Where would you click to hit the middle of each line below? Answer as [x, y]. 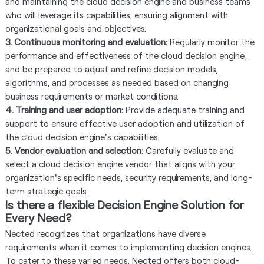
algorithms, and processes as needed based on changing [117, 82]
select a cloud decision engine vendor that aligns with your [120, 164]
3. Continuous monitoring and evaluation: [87, 42]
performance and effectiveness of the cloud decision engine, [126, 55]
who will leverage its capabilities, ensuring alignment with [116, 14]
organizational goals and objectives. [75, 28]
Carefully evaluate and [189, 150]
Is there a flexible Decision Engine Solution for [124, 204]
